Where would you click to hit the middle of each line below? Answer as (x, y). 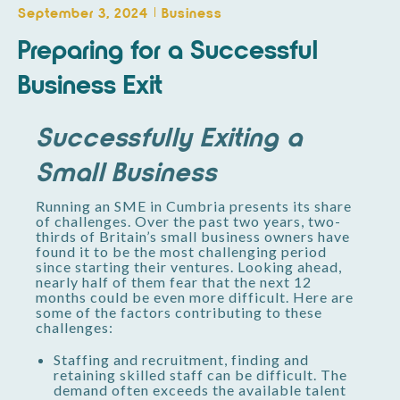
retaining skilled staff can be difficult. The (200, 374)
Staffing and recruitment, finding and (181, 359)
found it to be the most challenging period (181, 251)
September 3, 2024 (83, 12)
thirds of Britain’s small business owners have (193, 236)
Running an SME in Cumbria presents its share (194, 205)
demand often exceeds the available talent (200, 389)
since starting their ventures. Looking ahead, (189, 266)
